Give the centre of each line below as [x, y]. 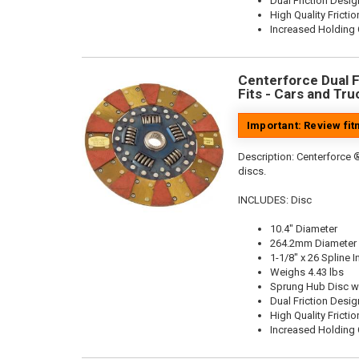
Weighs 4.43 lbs [307, 272]
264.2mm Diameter [313, 243]
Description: [267, 157]
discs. [252, 171]
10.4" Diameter [304, 229]
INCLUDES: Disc [275, 200]
